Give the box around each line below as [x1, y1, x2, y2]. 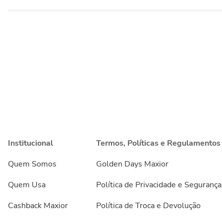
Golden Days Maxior [96, 159, 168, 170]
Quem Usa [8, 179, 46, 191]
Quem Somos [8, 159, 56, 170]
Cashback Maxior [8, 200, 68, 212]
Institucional [8, 138, 53, 149]
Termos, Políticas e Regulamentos [96, 138, 221, 149]
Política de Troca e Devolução [96, 200, 201, 212]
